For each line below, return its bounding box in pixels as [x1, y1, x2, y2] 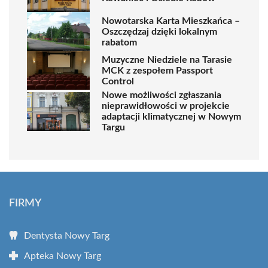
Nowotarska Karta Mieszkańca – [102, 16, 240, 26]
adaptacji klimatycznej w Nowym [102, 112, 241, 121]
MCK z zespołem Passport [102, 65, 213, 75]
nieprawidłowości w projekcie [102, 101, 230, 111]
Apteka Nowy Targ [24, 251, 101, 261]
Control [102, 76, 134, 86]
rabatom [102, 37, 137, 47]
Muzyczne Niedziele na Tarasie [102, 54, 232, 65]
